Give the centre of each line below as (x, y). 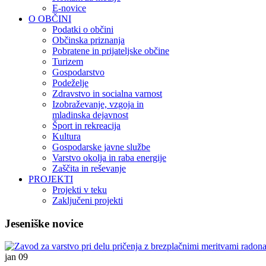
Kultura (66, 136)
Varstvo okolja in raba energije (109, 157)
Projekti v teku (80, 189)
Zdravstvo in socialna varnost (107, 93)
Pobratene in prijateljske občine (111, 50)
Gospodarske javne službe (101, 147)
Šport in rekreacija (86, 125)
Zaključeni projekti (88, 200)
